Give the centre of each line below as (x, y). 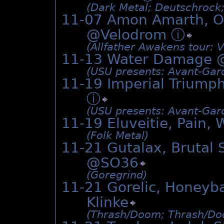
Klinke (107, 202)
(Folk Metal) (117, 136)
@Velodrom (129, 35)
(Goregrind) (117, 175)
